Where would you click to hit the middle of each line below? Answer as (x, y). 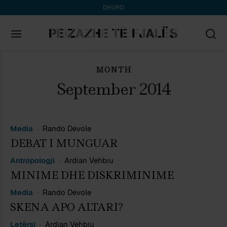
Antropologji (32, 160)
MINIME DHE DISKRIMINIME (92, 175)
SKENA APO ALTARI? (66, 207)
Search (27, 70)
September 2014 (113, 89)
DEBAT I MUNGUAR (64, 143)
